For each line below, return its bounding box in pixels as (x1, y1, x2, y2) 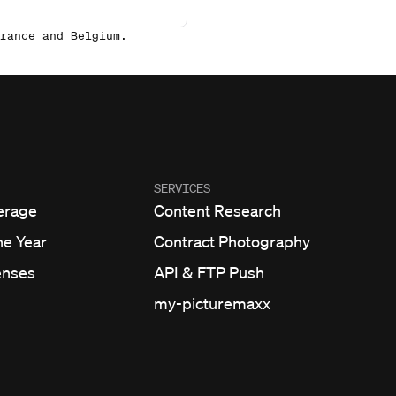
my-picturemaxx (154, 293, 270, 313)
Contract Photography (154, 232, 310, 251)
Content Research (154, 201, 281, 220)
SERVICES (154, 180, 210, 196)
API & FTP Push (154, 263, 264, 282)
